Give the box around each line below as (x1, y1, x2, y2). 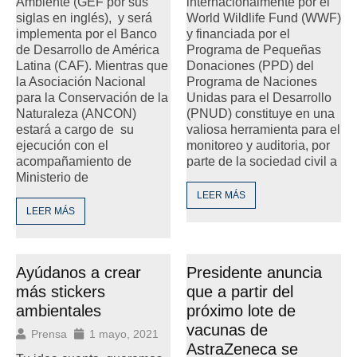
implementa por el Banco (16, 26, 157, 41)
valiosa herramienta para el (186, 122, 340, 136)
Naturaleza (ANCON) (16, 106, 136, 120)
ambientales (16, 301, 101, 320)
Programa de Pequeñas (186, 42, 321, 57)
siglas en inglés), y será (16, 10, 152, 25)
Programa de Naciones (186, 74, 317, 88)
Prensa (31, 327, 67, 340)
